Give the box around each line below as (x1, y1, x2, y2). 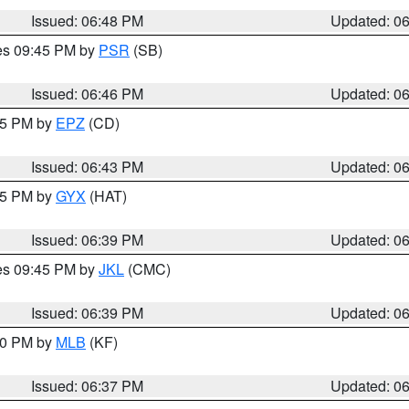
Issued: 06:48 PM (31, 10, 144, 31)
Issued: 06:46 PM (31, 83, 144, 104)
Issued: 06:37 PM (31, 375, 144, 396)
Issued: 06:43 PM (31, 156, 144, 177)
